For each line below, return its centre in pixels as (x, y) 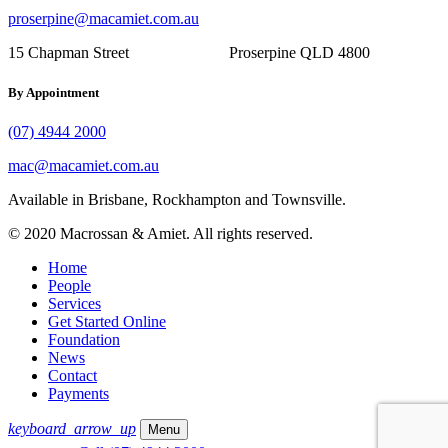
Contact (72, 375)
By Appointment (53, 92)
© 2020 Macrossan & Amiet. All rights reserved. (160, 233)
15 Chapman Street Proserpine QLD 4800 (189, 53)
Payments (78, 393)
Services (74, 303)
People (69, 285)
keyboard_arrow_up (72, 428)
